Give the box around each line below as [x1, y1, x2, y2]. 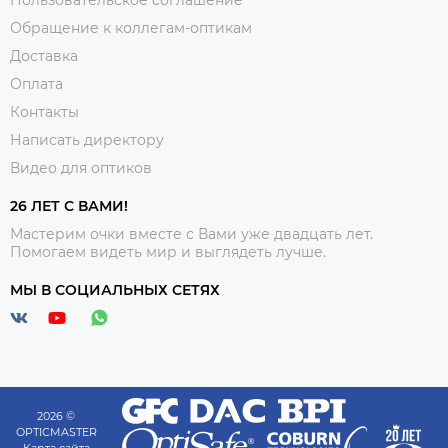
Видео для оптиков [10, 159, 152, 178]
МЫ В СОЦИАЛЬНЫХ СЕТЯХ [10, 281, 220, 300]
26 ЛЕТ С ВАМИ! [10, 197, 128, 216]
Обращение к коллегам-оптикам [10, 19, 252, 38]
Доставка [10, 47, 78, 66]
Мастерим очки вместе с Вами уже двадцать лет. [10, 225, 373, 244]
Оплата [10, 75, 63, 94]
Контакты [10, 103, 79, 122]
